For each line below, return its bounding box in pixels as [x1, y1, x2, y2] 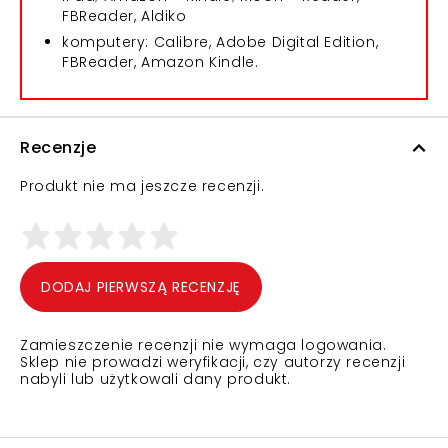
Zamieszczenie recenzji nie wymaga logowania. [20, 335, 387, 355]
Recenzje [20, 136, 96, 159]
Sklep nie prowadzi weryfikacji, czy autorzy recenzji [20, 352, 406, 372]
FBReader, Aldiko [62, 6, 187, 26]
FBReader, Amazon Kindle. [62, 52, 259, 72]
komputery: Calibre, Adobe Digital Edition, [62, 32, 379, 52]
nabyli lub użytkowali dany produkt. [20, 369, 292, 389]
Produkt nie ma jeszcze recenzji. [20, 176, 265, 196]
